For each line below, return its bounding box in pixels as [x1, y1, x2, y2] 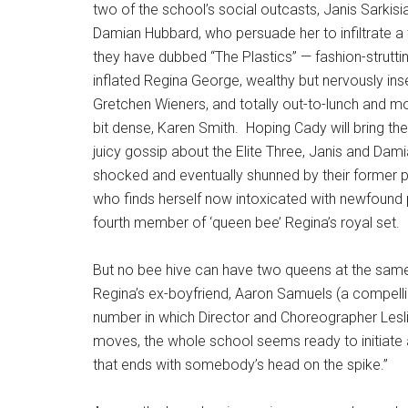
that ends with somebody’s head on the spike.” [93, 356, 388, 373]
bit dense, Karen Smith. [93, 119, 239, 137]
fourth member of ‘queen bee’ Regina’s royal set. [93, 214, 403, 231]
